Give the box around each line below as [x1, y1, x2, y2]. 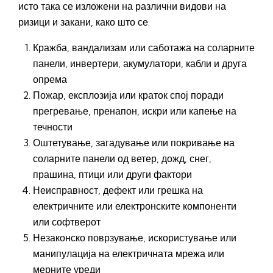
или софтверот [33, 216, 101, 229]
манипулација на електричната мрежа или [33, 247, 224, 260]
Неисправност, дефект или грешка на [33, 184, 203, 197]
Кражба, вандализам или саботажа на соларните [33, 41, 255, 54]
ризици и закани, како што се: [18, 16, 150, 29]
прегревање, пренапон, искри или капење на [33, 105, 236, 118]
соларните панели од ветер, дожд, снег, [33, 152, 211, 165]
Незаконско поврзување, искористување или [33, 232, 236, 244]
